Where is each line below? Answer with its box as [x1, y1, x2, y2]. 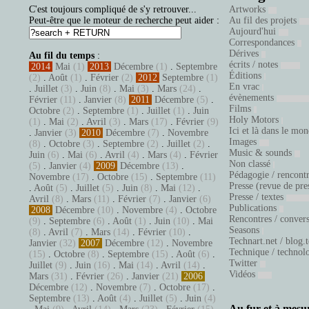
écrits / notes [229, 59, 281, 70]
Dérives [229, 48, 261, 59]
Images [229, 137, 259, 147]
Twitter [229, 258, 260, 268]
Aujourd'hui [229, 26, 279, 37]
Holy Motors [229, 114, 281, 125]
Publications [229, 203, 279, 213]
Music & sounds [229, 148, 295, 158]
